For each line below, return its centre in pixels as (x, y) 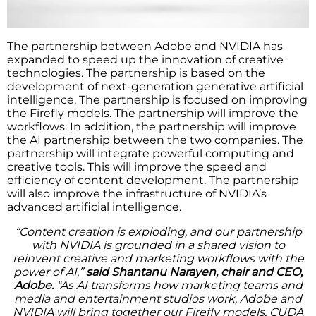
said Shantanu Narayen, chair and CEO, (194, 272)
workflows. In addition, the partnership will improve (152, 127)
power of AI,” (50, 272)
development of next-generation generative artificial (155, 87)
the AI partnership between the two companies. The (155, 140)
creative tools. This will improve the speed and (137, 167)
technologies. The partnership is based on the (136, 73)
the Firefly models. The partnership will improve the (153, 114)
